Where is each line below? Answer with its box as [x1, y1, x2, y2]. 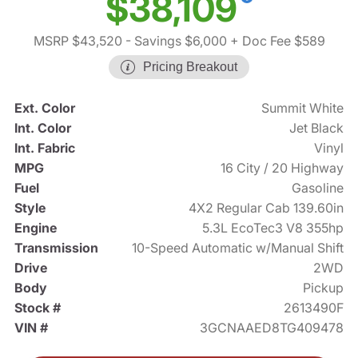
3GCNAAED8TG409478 [200, 320, 344, 336]
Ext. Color [14, 100, 75, 117]
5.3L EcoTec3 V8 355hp [202, 220, 344, 237]
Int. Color [14, 120, 71, 137]
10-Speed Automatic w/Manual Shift [132, 240, 344, 257]
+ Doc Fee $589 [226, 33, 325, 50]
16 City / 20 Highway [221, 160, 344, 177]
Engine [14, 220, 57, 237]
